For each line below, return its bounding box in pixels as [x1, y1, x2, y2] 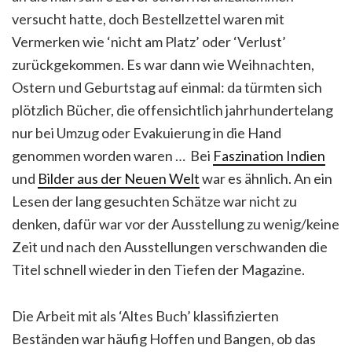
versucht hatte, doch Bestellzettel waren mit [12, 10, 284, 27]
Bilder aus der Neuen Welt [38, 170, 200, 187]
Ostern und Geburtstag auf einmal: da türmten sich [12, 79, 322, 96]
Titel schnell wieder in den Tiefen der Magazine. [12, 261, 305, 278]
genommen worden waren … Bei [12, 147, 213, 164]
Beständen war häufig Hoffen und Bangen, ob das [12, 330, 316, 347]
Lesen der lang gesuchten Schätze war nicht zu [12, 192, 297, 210]
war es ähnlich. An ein [200, 170, 332, 187]
